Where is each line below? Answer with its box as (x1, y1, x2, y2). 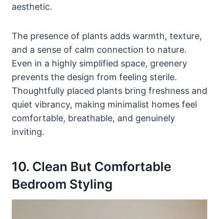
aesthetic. (12, 1, 52, 12)
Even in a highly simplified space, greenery (12, 58, 187, 68)
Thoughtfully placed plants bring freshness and (12, 85, 207, 96)
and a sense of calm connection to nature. (12, 44, 187, 55)
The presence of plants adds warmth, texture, (12, 30, 202, 41)
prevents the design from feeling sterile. (12, 71, 177, 82)
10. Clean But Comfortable (12, 158, 171, 174)
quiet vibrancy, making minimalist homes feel (12, 99, 197, 109)
